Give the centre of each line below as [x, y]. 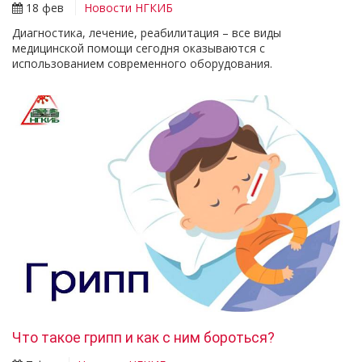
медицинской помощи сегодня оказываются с [139, 48]
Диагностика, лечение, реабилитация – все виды [147, 32]
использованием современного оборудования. [142, 63]
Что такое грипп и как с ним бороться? [143, 338]
